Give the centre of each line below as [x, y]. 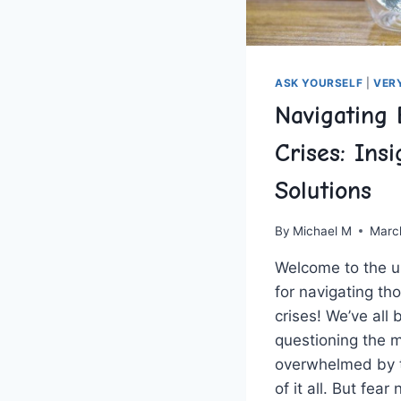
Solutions [323, 191]
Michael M [323, 230]
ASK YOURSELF [319, 83]
